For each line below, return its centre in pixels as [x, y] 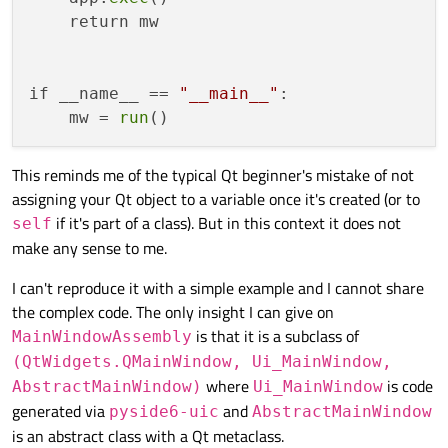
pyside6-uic [164, 412]
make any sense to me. [89, 248]
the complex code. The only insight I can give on [173, 312]
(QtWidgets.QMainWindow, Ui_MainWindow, [202, 362]
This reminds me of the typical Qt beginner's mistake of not [213, 175]
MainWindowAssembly [102, 337]
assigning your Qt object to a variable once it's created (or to [216, 199]
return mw [94, 22]
